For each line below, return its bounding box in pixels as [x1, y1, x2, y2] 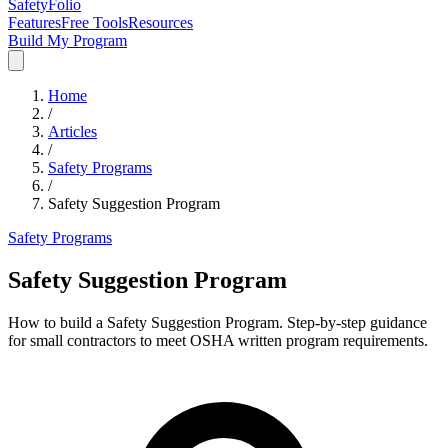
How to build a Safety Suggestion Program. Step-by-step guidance [8, 313, 427, 331]
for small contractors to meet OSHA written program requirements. [8, 331, 428, 349]
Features [8, 14, 61, 31]
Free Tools [61, 14, 128, 31]
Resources [128, 14, 193, 31]
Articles [48, 123, 97, 140]
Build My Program [8, 32, 127, 49]
